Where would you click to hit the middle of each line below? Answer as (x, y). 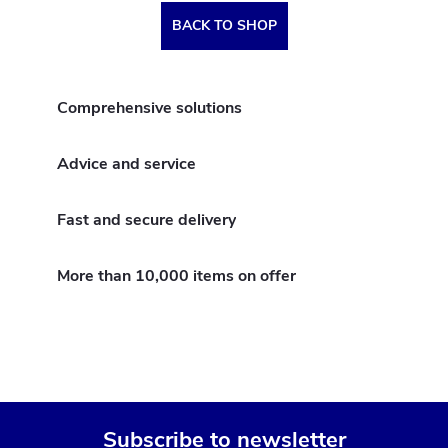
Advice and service (126, 164)
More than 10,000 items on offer (176, 276)
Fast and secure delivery (146, 220)
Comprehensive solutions (149, 108)
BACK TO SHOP (224, 26)
